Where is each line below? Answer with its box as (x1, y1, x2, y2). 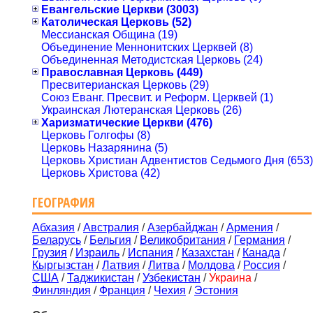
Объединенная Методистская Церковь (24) (41, 53, 263, 66)
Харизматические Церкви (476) (41, 116, 212, 129)
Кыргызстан (32, 259, 94, 272)
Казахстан (182, 247, 234, 259)
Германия (234, 234, 285, 247)
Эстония (194, 284, 238, 297)
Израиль (75, 247, 119, 259)
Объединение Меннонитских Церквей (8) (41, 41, 253, 53)
